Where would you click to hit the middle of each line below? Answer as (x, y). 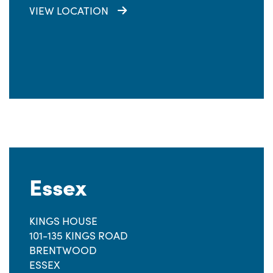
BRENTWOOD (63, 250)
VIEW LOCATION (69, 10)
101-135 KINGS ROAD (79, 235)
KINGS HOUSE (63, 221)
